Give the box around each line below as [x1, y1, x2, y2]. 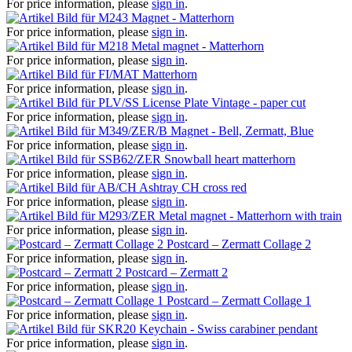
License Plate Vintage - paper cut [142, 95, 306, 109]
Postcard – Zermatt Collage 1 [167, 293, 311, 307]
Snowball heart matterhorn [164, 152, 295, 166]
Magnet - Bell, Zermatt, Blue [170, 123, 313, 137]
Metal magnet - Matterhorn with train [159, 208, 342, 222]
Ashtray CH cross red [139, 180, 247, 194]
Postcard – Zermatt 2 [125, 265, 228, 279]
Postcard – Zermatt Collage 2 [167, 236, 311, 251]
